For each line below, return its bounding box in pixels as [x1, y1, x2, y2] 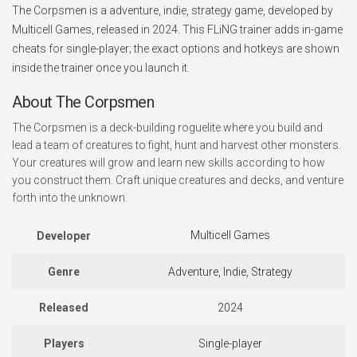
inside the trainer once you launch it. [12, 61, 190, 74]
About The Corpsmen [12, 92, 154, 112]
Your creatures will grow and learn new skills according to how [12, 156, 325, 169]
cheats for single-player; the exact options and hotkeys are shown [12, 42, 339, 55]
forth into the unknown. [12, 191, 127, 204]
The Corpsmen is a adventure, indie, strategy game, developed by [12, 4, 333, 17]
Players [43, 337, 84, 350]
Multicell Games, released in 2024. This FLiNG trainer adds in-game [12, 23, 343, 36]
